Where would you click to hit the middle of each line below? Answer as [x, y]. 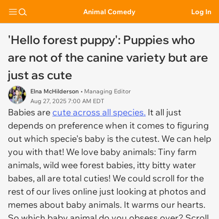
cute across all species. [99, 112]
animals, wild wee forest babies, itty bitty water [102, 165]
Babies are [30, 112]
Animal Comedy [109, 11]
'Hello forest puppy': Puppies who [101, 40]
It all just [164, 112]
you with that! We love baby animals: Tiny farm [102, 152]
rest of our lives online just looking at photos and [107, 191]
